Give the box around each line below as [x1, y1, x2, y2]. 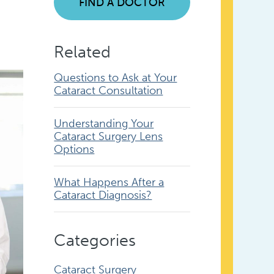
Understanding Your [54, 116, 154, 130]
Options [54, 142, 95, 156]
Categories [54, 230, 136, 250]
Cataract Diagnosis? [54, 188, 152, 202]
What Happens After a [54, 175, 165, 189]
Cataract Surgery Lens [54, 129, 163, 143]
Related [54, 42, 111, 62]
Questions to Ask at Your [54, 70, 177, 84]
